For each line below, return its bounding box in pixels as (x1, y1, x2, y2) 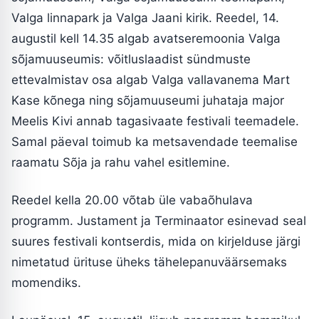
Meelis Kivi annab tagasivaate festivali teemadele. (11, 113, 299, 128)
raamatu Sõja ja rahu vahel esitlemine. (11, 155, 230, 169)
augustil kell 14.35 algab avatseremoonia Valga (11, 31, 281, 46)
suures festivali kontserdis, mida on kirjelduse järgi (11, 234, 300, 249)
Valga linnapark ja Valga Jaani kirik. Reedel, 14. (11, 10, 279, 25)
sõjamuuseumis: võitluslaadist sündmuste (11, 51, 251, 66)
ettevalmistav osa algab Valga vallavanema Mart (11, 72, 290, 87)
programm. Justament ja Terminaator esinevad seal (11, 213, 306, 228)
